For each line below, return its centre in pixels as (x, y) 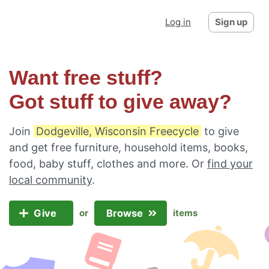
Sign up (231, 22)
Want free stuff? (86, 78)
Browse (125, 213)
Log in (178, 22)
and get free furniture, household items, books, (128, 147)
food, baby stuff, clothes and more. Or (108, 164)
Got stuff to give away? (120, 102)
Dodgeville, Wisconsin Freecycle (117, 131)
